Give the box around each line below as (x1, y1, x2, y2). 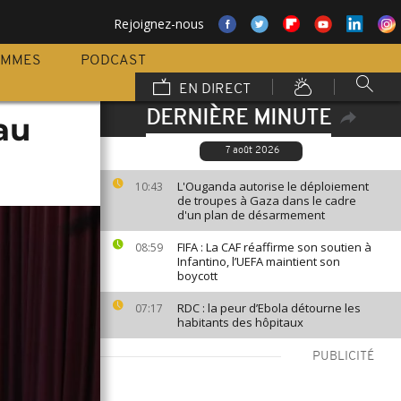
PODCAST (81, 54, 146, 68)
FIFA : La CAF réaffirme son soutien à (177, 239, 371, 255)
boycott (177, 268, 218, 284)
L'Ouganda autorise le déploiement (177, 178, 369, 194)
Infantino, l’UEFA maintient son (177, 253, 340, 269)
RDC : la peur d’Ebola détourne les (177, 300, 361, 316)
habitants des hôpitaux (177, 314, 303, 330)
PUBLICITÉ (312, 350, 374, 363)
